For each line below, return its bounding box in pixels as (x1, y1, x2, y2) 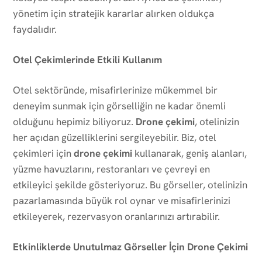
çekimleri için (13, 146, 74, 160)
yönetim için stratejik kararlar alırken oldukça (13, 6, 214, 20)
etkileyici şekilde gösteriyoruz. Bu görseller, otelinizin (13, 178, 247, 191)
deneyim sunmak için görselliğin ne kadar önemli (13, 99, 226, 112)
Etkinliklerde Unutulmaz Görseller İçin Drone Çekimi (13, 240, 248, 253)
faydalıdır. (13, 22, 57, 36)
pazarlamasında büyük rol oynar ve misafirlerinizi (13, 194, 230, 207)
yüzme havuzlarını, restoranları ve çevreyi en (13, 162, 210, 175)
